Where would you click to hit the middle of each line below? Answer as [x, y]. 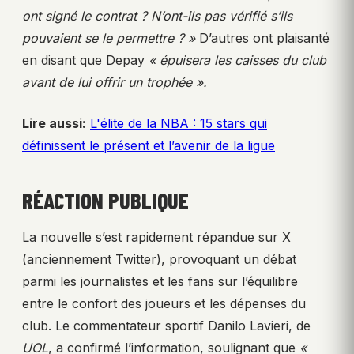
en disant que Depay [85, 60]
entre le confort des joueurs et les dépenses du [164, 304]
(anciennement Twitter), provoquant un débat [159, 260]
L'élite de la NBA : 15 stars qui [179, 124]
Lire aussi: [54, 124]
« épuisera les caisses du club [237, 60]
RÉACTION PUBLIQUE [105, 201]
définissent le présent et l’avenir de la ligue [149, 146]
